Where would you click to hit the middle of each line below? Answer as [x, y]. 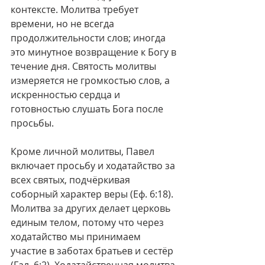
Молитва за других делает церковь [92, 208]
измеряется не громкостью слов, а [91, 80]
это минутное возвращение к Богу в [95, 52]
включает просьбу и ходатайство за [94, 166]
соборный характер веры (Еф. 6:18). [93, 194]
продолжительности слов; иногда [89, 38]
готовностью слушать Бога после [88, 109]
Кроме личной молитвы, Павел [84, 151]
